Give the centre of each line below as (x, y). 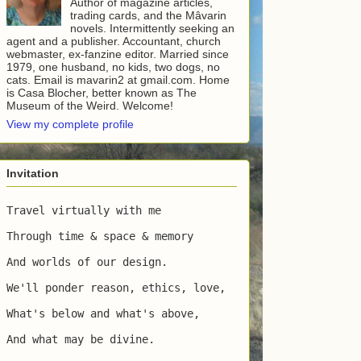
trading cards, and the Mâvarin (148, 15)
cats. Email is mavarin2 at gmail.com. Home (118, 79)
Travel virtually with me (84, 211)
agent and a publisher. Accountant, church (114, 41)
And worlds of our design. (87, 262)
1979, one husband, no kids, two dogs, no (113, 66)
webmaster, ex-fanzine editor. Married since (118, 54)
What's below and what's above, (103, 314)
